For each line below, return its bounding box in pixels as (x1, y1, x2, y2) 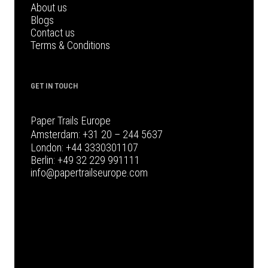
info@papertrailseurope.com (30, 166, 148, 179)
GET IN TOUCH (30, 81, 78, 91)
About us (30, 1, 67, 14)
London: (30, 141, 66, 154)
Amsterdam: (30, 128, 83, 141)
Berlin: (30, 154, 57, 167)
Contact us (30, 26, 75, 39)
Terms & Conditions (30, 39, 110, 52)
